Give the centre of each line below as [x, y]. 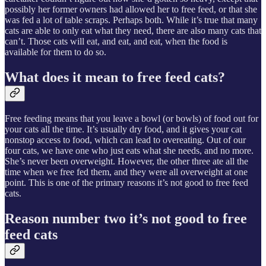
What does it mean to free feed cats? [115, 77]
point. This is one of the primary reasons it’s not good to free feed [126, 182]
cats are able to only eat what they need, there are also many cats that [133, 30]
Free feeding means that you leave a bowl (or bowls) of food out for [132, 118]
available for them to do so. [56, 52]
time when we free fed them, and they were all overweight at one [126, 172]
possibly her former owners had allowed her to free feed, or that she [131, 9]
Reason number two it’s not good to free [126, 218]
